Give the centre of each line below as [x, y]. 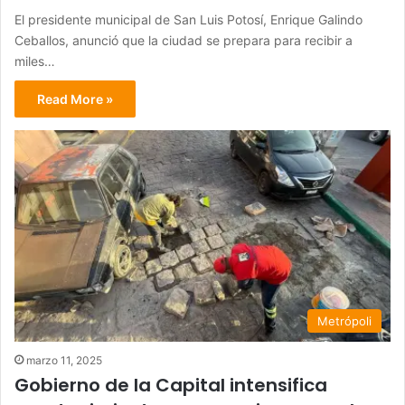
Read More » [75, 99]
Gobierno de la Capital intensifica [171, 386]
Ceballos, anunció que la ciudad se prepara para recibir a [184, 40]
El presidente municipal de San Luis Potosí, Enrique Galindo [188, 19]
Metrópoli [344, 321]
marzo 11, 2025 [64, 361]
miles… [35, 61]
